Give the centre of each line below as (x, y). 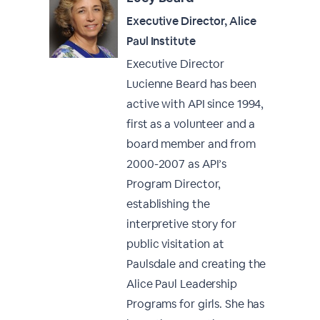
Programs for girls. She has (196, 304)
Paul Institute (161, 41)
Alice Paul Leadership (182, 284)
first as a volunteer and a (191, 124)
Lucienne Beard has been (191, 84)
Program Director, (174, 184)
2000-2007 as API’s (177, 164)
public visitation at (176, 244)
